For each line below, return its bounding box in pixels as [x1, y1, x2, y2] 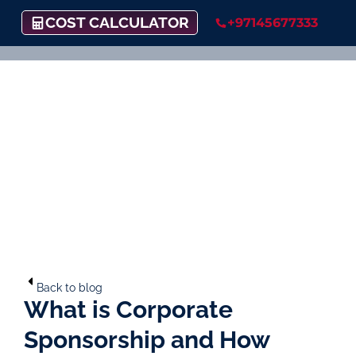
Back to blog [37, 281, 103, 294]
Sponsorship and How [24, 325, 269, 354]
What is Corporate [24, 295, 233, 323]
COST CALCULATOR [45, 14, 190, 32]
